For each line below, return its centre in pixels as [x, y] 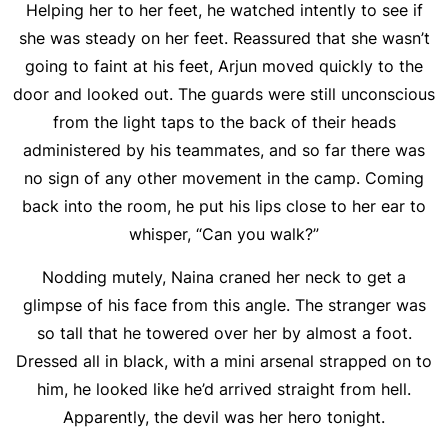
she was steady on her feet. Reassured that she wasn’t [224, 38]
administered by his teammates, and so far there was [224, 150]
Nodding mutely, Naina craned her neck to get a [224, 277]
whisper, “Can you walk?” [224, 234]
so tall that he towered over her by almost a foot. [224, 333]
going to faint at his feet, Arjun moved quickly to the [224, 66]
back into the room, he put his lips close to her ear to [224, 206]
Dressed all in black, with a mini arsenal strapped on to [224, 361]
